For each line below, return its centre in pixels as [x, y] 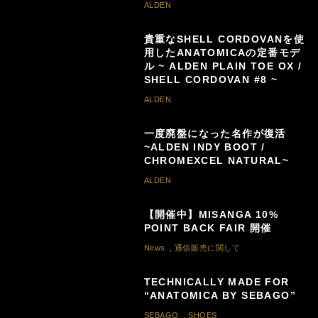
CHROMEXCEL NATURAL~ [216, 160]
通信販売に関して [207, 247]
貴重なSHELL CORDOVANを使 [224, 39]
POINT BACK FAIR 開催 [208, 227]
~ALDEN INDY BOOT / [204, 147]
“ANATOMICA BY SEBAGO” [220, 295]
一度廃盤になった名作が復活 [215, 133]
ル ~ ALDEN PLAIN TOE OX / [223, 66]
